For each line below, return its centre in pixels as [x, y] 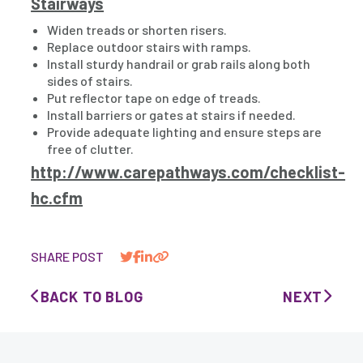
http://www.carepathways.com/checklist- [188, 172]
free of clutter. [91, 149]
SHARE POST [68, 256]
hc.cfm [57, 198]
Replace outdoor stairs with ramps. [149, 47]
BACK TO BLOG [92, 297]
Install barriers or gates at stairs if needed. [172, 115]
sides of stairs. [90, 81]
